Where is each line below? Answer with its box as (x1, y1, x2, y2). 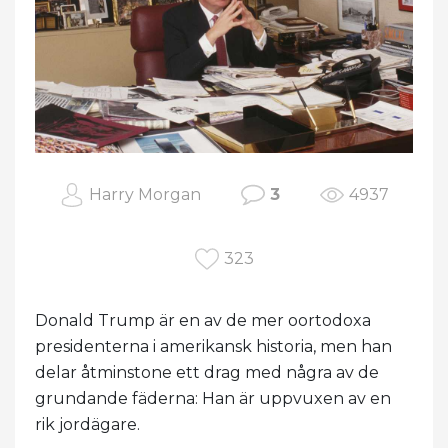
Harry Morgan (88, 185, 201, 205)
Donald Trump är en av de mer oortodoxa (35, 311, 371, 331)
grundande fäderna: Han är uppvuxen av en (35, 389, 391, 409)
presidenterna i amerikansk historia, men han (35, 337, 392, 357)
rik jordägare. (35, 415, 140, 435)
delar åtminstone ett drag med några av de (35, 363, 379, 383)
